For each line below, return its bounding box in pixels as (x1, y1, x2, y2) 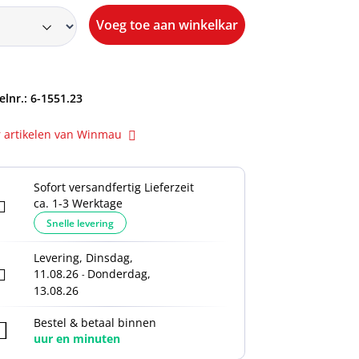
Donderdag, (87, 266, 151, 281)
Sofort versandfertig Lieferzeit (34, 179, 194, 195)
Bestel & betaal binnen (34, 315, 156, 330)
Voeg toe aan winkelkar (96, 16, 238, 34)
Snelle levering (46, 216, 114, 229)
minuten (73, 331, 120, 346)
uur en (34, 331, 73, 346)
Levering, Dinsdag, (34, 250, 133, 265)
